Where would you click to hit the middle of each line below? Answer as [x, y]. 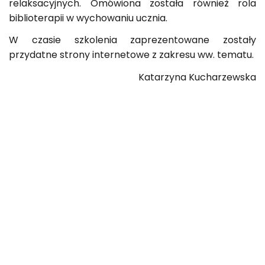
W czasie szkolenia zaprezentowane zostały [132, 40]
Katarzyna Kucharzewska [197, 77]
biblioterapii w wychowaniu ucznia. [88, 18]
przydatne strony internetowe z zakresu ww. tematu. [131, 55]
